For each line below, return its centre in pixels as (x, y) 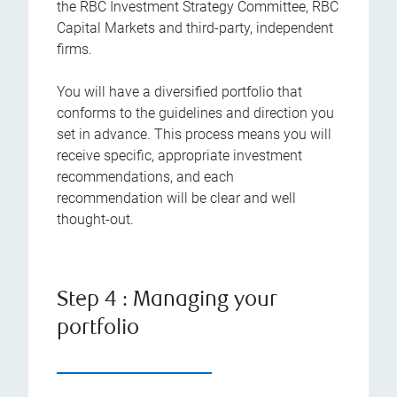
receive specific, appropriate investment (179, 156)
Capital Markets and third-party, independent (195, 28)
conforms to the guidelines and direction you (195, 113)
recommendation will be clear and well (176, 198)
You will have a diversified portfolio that (179, 92)
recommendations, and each (145, 177)
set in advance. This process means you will (194, 135)
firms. (74, 50)
